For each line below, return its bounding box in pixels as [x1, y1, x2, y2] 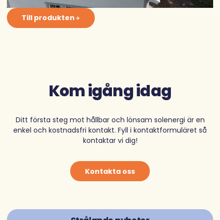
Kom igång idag [49, 80, 171, 102]
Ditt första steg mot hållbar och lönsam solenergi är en [15, 114, 205, 125]
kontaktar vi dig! [82, 135, 137, 145]
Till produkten [22, 13, 75, 23]
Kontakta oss [85, 166, 135, 176]
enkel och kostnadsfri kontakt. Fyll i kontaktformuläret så [13, 125, 207, 135]
